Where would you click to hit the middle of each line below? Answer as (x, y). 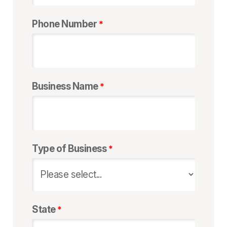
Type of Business (69, 149)
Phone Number (64, 24)
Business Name (65, 87)
